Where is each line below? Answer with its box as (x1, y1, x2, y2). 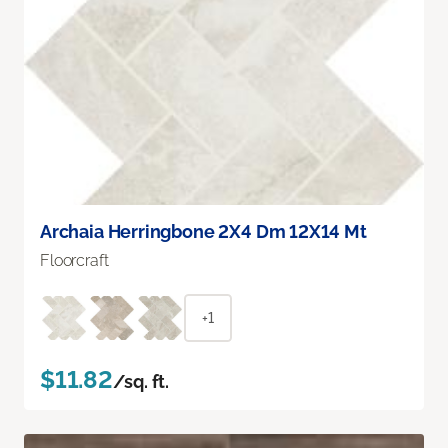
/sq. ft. (112, 370, 170, 392)
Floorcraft (40, 250, 109, 270)
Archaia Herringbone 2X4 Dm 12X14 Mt (40, 220, 367, 242)
